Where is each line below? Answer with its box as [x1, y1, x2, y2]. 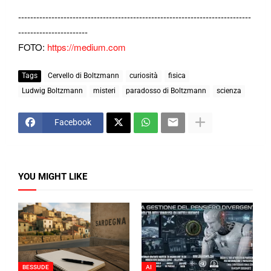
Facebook [54, 117, 91, 128]
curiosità [129, 71, 158, 80]
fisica [168, 71, 186, 80]
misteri [93, 87, 116, 96]
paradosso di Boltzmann [126, 87, 206, 96]
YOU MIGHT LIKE [18, 171, 87, 182]
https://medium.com [47, 40, 126, 53]
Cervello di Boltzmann [48, 71, 119, 80]
